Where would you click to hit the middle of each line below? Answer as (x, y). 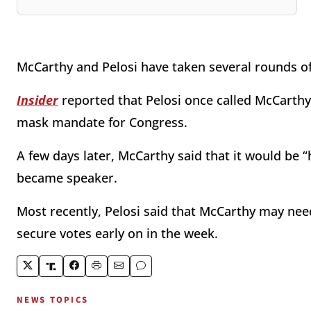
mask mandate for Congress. (104, 123)
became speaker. (69, 178)
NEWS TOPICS (53, 300)
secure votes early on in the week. (119, 234)
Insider (37, 100)
